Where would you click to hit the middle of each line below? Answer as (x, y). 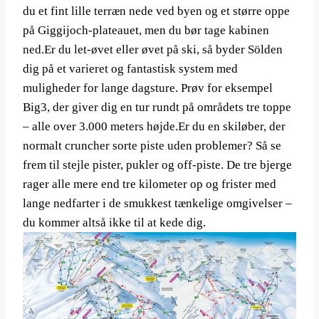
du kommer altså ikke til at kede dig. (114, 223)
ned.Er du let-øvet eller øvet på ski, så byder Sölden (153, 50)
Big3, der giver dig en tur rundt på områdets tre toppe (157, 108)
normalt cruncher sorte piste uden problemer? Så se (152, 146)
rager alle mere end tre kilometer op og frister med (150, 184)
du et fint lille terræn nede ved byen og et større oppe (156, 11)
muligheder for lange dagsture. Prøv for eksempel (148, 88)
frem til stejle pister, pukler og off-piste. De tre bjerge (157, 165)
